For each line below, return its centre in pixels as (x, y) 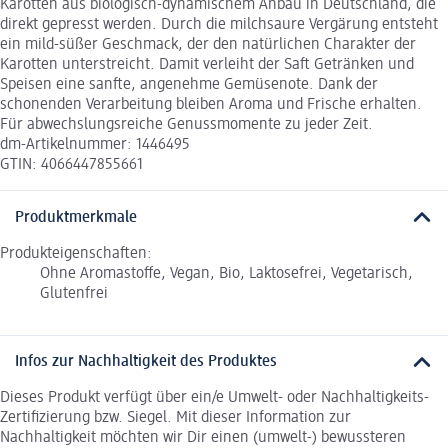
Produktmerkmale (76, 217)
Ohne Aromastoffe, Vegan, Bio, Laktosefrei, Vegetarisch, (226, 273)
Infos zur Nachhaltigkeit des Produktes (146, 362)
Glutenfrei (74, 293)
